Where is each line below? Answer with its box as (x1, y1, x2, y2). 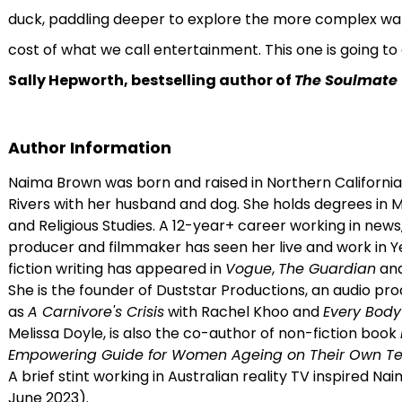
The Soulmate (293, 70, 398, 91)
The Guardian (277, 258, 376, 279)
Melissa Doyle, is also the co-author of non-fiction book (7, 323, 400, 344)
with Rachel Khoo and (163, 301, 323, 322)
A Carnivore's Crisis (27, 301, 164, 322)
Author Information (7, 137, 171, 159)
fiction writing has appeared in (7, 258, 225, 279)
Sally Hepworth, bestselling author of (7, 70, 294, 91)
